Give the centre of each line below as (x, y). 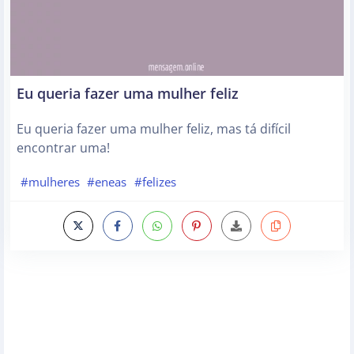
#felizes (155, 182)
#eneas (107, 182)
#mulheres (50, 182)
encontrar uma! (63, 147)
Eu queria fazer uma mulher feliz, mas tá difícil (154, 128)
